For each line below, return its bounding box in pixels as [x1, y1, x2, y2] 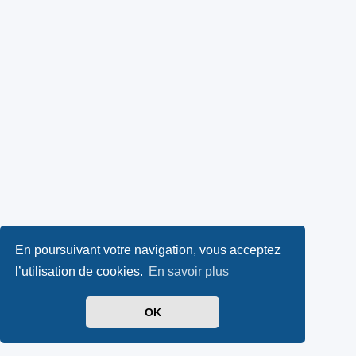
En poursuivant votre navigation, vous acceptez [15, 242, 281, 257]
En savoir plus [149, 265, 230, 279]
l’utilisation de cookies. [15, 265, 147, 279]
